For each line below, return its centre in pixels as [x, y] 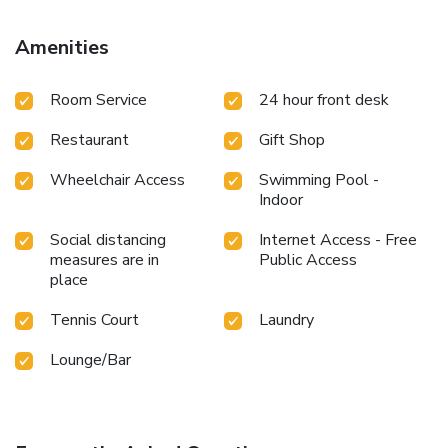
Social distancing [108, 239]
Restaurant [89, 139]
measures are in [104, 259]
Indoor [281, 199]
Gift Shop [292, 139]
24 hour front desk [324, 99]
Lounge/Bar [90, 359]
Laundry [286, 319]
